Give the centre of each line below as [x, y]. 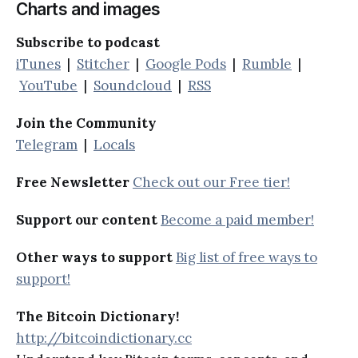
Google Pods [186, 64]
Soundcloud [133, 86]
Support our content [87, 220]
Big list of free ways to [247, 258]
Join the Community [86, 123]
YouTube [48, 86]
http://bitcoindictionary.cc [104, 338]
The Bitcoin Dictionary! [97, 317]
